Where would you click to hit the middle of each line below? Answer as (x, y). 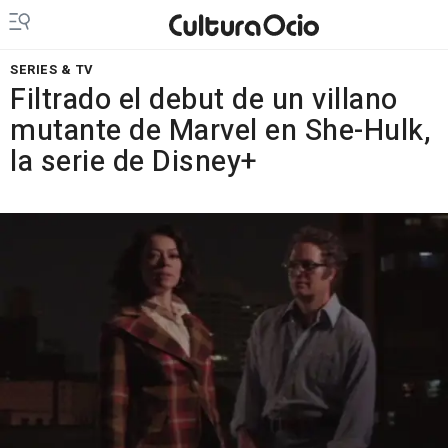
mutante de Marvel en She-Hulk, (220, 131)
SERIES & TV (52, 69)
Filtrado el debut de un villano (204, 100)
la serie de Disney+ (133, 162)
